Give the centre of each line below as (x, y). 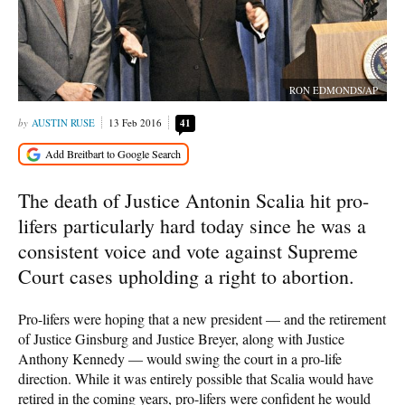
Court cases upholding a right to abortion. (186, 276)
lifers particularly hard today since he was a (192, 225)
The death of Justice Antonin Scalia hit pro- (193, 200)
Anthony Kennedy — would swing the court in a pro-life (180, 358)
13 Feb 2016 (135, 122)
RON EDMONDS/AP (334, 90)
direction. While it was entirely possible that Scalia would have (196, 378)
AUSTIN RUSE (63, 122)
